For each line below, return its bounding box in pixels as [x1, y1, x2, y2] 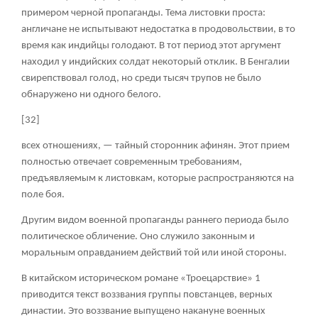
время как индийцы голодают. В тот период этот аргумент [21, 40, 281, 52]
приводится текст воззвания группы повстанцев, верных [21, 290, 273, 301]
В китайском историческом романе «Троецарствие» [21, 273, 255, 285]
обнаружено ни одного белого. [21, 89, 161, 101]
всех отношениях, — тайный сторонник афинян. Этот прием [21, 141, 290, 152]
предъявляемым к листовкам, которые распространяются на [21, 173, 294, 185]
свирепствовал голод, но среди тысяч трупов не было [21, 73, 261, 84]
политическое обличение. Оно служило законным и [21, 231, 255, 243]
